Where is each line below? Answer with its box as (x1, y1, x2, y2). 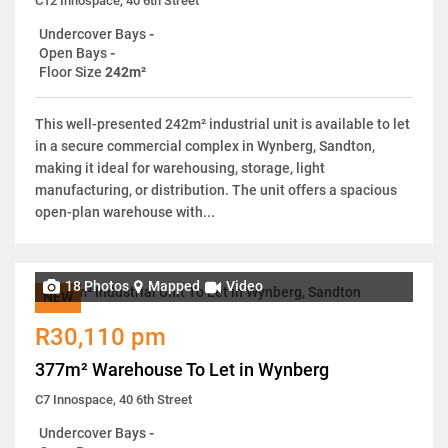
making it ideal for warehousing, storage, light (35, 159, 325, 176)
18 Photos (65, 278, 129, 295)
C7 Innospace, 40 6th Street (35, 391, 192, 407)
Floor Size (39, 63, 102, 80)
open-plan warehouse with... (35, 203, 215, 220)
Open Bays (39, 44, 107, 61)
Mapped (148, 278, 200, 295)
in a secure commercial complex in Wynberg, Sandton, (35, 137, 375, 154)
